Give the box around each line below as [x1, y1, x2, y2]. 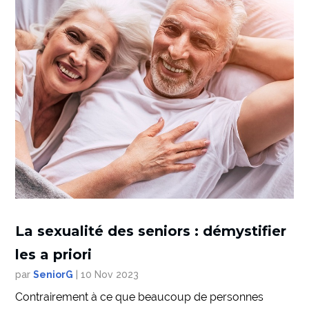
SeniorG [33, 268, 74, 280]
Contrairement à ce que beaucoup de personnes [15, 290, 264, 303]
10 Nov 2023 [81, 268, 139, 280]
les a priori [15, 246, 92, 263]
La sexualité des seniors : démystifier [15, 222, 287, 239]
